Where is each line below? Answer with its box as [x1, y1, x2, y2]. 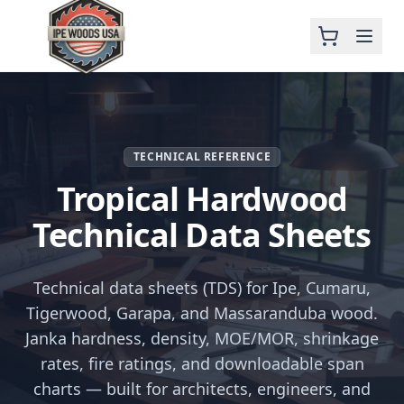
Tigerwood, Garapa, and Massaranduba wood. [26, 302, 378, 324]
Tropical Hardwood [57, 177, 347, 221]
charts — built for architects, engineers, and [33, 378, 371, 399]
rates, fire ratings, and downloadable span [40, 353, 364, 374]
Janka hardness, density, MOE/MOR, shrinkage [25, 327, 379, 349]
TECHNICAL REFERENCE [133, 149, 271, 164]
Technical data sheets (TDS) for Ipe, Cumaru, [33, 277, 371, 298]
